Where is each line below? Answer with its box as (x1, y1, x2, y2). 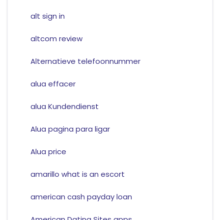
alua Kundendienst (30, 101, 99, 112)
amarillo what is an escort (30, 169, 125, 180)
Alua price (30, 146, 66, 157)
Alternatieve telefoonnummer (30, 56, 140, 67)
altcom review (30, 33, 82, 44)
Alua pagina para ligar (30, 124, 110, 135)
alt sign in (30, 11, 65, 22)
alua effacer (30, 79, 76, 89)
